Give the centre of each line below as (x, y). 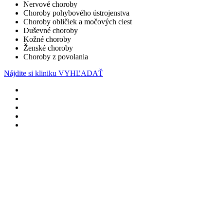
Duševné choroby (51, 30)
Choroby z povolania (56, 57)
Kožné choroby (47, 39)
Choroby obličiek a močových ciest (78, 22)
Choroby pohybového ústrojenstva (76, 13)
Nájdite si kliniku (31, 73)
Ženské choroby (48, 48)
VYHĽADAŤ (81, 73)
